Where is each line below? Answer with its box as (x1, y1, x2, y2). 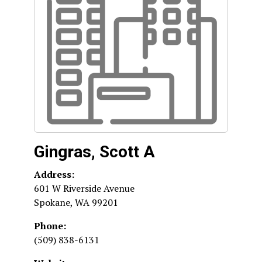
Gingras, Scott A (34, 142, 155, 161)
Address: (34, 168, 74, 181)
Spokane (34, 196, 70, 209)
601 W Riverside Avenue (34, 182, 135, 195)
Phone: (34, 219, 66, 232)
